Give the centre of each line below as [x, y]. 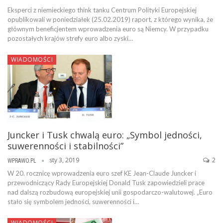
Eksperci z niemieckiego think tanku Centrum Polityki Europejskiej [102, 10]
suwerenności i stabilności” [65, 146]
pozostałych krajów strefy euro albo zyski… [70, 38]
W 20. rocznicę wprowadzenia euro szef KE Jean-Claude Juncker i [102, 173]
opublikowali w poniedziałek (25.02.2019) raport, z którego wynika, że [110, 19]
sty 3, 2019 [64, 160]
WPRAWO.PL [23, 161]
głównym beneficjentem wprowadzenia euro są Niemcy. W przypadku [108, 29]
